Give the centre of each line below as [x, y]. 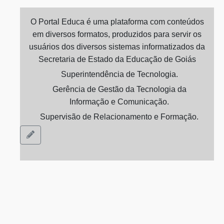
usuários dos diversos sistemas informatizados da [117, 47]
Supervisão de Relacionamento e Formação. [119, 117]
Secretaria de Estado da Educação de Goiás [117, 59]
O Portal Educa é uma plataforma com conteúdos [117, 22]
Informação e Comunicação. [119, 102]
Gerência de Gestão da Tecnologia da [119, 89]
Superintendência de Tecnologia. [119, 74]
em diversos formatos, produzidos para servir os [117, 34]
